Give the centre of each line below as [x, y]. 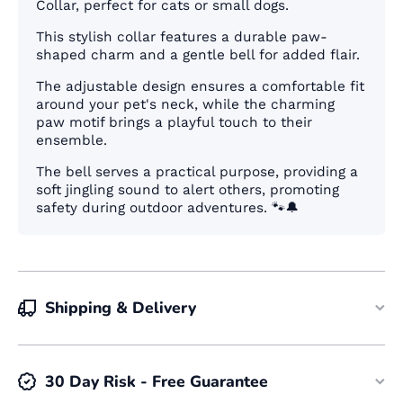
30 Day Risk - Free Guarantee [157, 382]
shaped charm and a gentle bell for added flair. [198, 55]
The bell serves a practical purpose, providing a [197, 172]
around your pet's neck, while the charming [185, 105]
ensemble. [72, 141]
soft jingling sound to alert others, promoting [188, 190]
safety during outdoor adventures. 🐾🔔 [167, 208]
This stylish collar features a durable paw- [182, 37]
